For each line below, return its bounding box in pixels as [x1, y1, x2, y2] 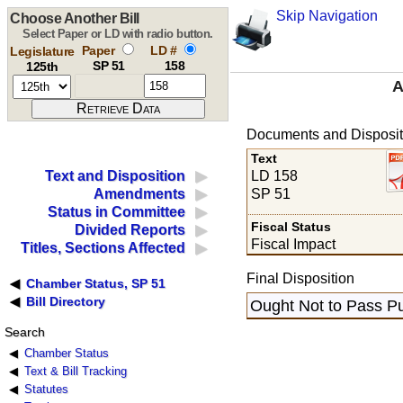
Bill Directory [26, 294, 106, 309]
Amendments [94, 186, 186, 202]
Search [4, 325, 45, 340]
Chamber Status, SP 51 [26, 276, 166, 291]
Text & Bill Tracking [23, 364, 127, 379]
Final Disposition [246, 270, 354, 286]
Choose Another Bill [10, 11, 139, 26]
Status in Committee [48, 204, 186, 220]
